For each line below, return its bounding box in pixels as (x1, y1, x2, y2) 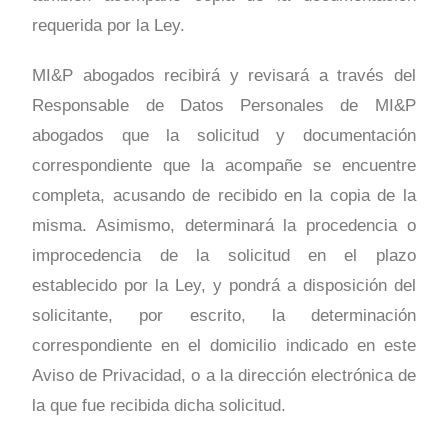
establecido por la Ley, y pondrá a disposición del (32, 276, 416, 296)
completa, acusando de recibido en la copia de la (32, 186, 416, 206)
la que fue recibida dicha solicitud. (32, 396, 287, 416)
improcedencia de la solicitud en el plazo (32, 246, 416, 266)
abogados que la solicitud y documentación (32, 126, 416, 146)
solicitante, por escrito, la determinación (32, 306, 416, 326)
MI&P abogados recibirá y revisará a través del (32, 66, 416, 86)
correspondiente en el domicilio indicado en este (32, 336, 416, 356)
